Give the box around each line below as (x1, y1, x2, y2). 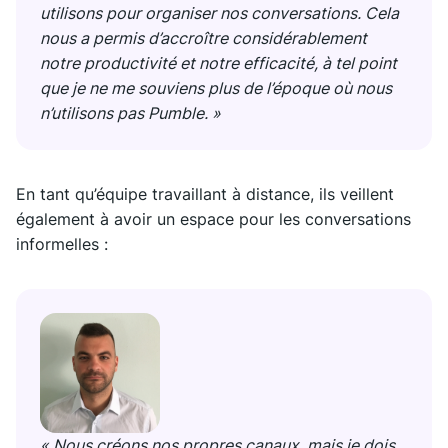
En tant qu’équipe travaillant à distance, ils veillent (16, 184, 394, 205)
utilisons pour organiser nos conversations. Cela (40, 3, 399, 24)
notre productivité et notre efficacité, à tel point (40, 53, 397, 74)
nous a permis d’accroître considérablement (40, 28, 367, 49)
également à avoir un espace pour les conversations (16, 209, 411, 230)
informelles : (16, 234, 108, 255)
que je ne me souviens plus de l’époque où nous (40, 78, 392, 99)
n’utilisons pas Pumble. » (40, 103, 221, 124)
